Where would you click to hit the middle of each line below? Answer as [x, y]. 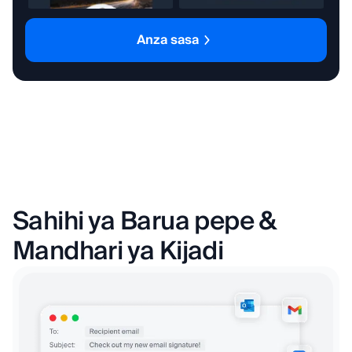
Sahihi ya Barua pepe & [145, 222]
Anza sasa [168, 40]
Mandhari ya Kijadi [118, 252]
